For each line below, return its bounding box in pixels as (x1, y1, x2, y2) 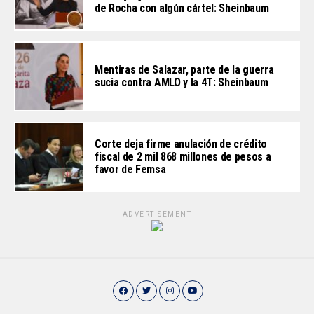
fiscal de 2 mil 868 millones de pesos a (95, 150, 271, 164)
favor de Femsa (95, 163, 166, 177)
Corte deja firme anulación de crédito (95, 137, 268, 151)
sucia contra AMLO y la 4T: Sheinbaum (95, 76, 268, 90)
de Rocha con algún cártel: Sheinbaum (95, 1, 269, 15)
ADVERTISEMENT (122, 210, 192, 219)
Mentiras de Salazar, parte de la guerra (95, 63, 274, 77)
